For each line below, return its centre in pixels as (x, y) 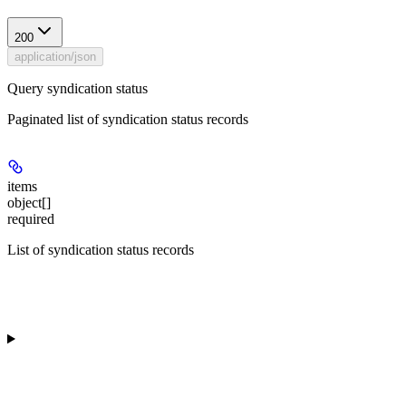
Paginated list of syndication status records (128, 119)
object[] (29, 202)
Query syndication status (77, 88)
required (31, 218)
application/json (55, 56)
